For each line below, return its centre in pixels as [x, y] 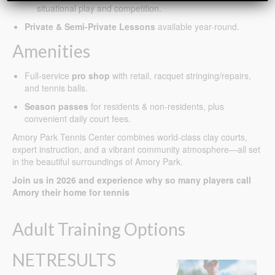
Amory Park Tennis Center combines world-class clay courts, [130, 137]
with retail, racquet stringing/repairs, [180, 76]
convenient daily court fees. [78, 119]
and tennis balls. [56, 88]
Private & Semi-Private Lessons [90, 27]
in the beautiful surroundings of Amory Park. [98, 162]
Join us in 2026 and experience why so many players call [132, 180]
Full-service [48, 76]
